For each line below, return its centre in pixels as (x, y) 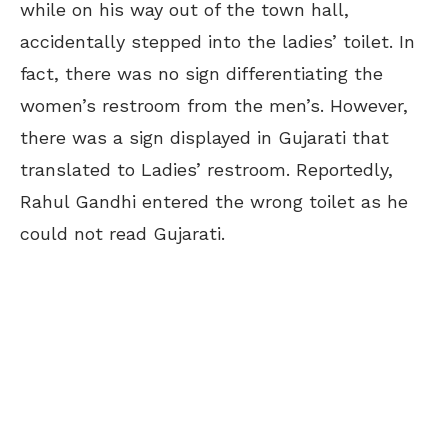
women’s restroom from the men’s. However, (214, 106)
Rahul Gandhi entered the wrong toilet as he (214, 202)
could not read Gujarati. (122, 234)
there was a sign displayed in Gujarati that (204, 138)
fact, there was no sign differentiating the (201, 74)
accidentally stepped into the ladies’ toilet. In (217, 42)
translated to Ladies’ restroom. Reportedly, (206, 170)
